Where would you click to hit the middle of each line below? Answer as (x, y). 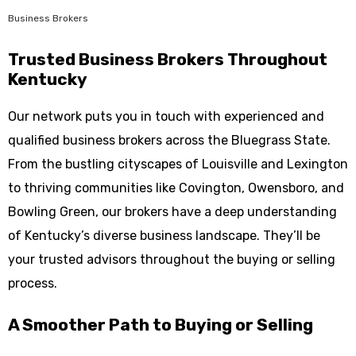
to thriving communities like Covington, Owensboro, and (176, 188)
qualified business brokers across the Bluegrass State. (169, 140)
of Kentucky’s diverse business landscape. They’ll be (164, 236)
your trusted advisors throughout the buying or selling (172, 259)
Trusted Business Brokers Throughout (168, 59)
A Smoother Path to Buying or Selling (161, 325)
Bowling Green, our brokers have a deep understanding (172, 212)
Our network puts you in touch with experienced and (166, 116)
